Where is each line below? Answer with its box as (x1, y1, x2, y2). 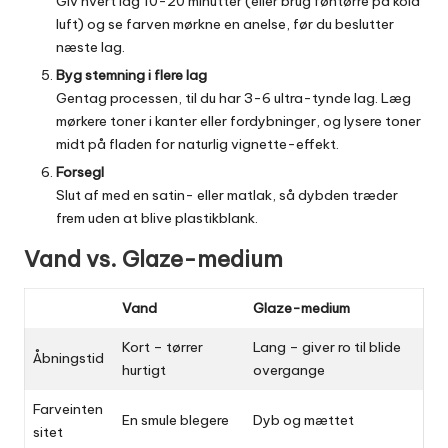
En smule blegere (122, 410, 229, 429)
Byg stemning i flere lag (56, 65, 207, 84)
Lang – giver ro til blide (253, 337, 401, 356)
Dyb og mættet (253, 410, 354, 429)
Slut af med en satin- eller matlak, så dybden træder (56, 185, 398, 204)
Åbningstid (33, 348, 104, 367)
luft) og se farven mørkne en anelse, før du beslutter (56, 14, 394, 33)
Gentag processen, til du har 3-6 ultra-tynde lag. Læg (56, 88, 411, 107)
